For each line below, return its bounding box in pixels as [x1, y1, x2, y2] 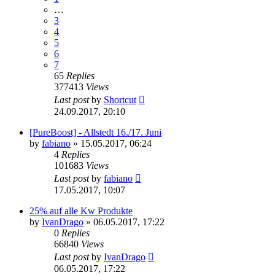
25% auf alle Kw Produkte [29, 206, 133, 217]
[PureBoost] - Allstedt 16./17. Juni [29, 127, 161, 138]
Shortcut [104, 95, 136, 106]
